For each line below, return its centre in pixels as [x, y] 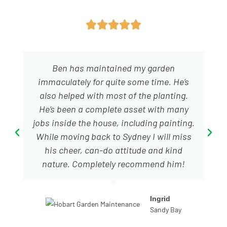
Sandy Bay [166, 209]
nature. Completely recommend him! [113, 163]
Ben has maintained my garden [113, 68]
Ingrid [160, 198]
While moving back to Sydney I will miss [113, 136]
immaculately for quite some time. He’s [113, 81]
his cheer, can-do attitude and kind [113, 150]
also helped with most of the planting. [113, 95]
